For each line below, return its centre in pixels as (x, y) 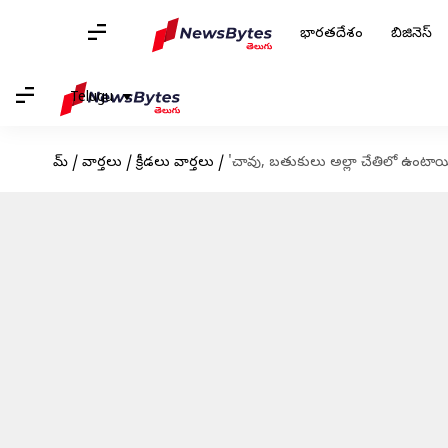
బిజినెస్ (411, 34)
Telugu (91, 98)
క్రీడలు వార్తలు (174, 163)
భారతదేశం (331, 34)
